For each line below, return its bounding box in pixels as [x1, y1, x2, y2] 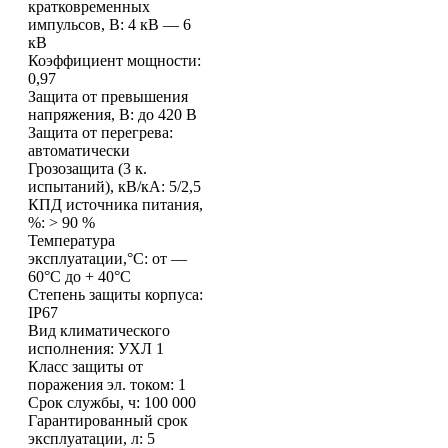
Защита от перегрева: [28, 123, 173, 141]
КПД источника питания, [28, 195, 203, 213]
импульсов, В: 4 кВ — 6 [28, 15, 191, 33]
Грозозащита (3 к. [28, 159, 147, 177]
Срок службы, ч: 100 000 [28, 393, 196, 411]
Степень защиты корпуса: [28, 285, 203, 303]
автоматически [28, 141, 130, 159]
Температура [28, 231, 115, 249]
